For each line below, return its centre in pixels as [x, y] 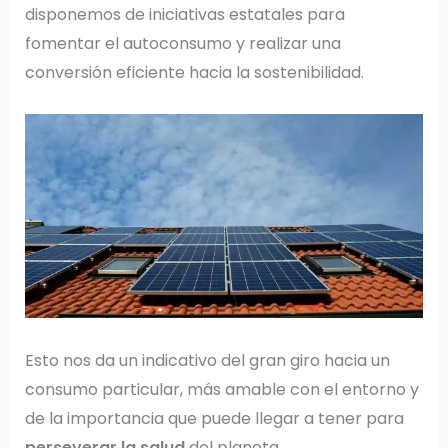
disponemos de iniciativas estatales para [184, 14]
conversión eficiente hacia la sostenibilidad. [196, 72]
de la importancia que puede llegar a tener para [214, 418]
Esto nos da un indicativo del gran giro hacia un [207, 360]
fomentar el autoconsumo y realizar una [182, 43]
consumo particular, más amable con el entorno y [221, 389]
